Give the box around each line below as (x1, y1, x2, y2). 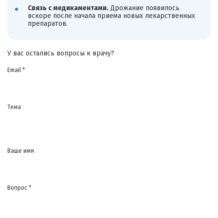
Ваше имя (7, 147, 34, 155)
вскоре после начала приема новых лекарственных (27, 11, 195, 20)
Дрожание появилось (108, 3, 180, 12)
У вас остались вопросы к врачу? (7, 49, 114, 58)
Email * (7, 67, 25, 74)
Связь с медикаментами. (27, 3, 109, 12)
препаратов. (27, 19, 68, 28)
